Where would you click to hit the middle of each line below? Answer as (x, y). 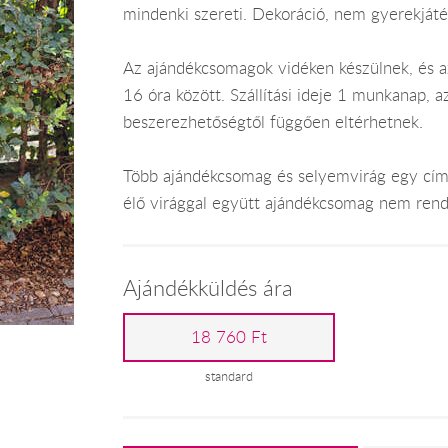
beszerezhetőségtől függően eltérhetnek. (272, 121)
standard (229, 376)
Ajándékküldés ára (207, 287)
